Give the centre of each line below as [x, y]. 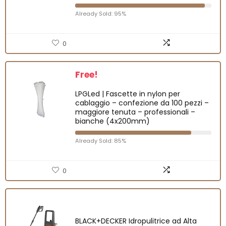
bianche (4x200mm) [112, 121]
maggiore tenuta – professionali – [135, 112]
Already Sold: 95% [101, 13]
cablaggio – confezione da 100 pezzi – [142, 103]
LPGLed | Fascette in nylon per [128, 94]
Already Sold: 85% [101, 140]
